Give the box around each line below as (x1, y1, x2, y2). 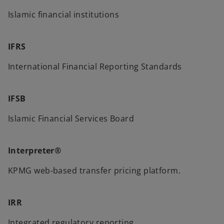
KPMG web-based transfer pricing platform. (8, 165, 181, 176)
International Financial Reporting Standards (8, 61, 182, 72)
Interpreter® (8, 145, 61, 156)
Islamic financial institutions (8, 9, 119, 20)
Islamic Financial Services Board (8, 113, 134, 124)
